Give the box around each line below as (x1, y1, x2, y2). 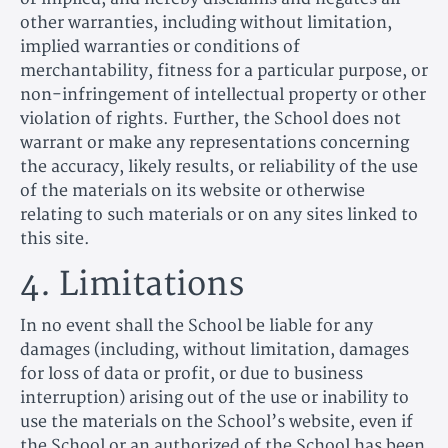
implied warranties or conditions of (20, 36, 300, 57)
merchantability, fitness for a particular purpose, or (20, 60, 428, 81)
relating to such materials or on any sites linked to (20, 204, 418, 225)
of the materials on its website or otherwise (20, 180, 365, 201)
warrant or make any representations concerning (20, 132, 409, 153)
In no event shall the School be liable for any (20, 315, 373, 336)
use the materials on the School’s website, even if (20, 411, 413, 432)
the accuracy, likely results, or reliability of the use (20, 156, 418, 177)
